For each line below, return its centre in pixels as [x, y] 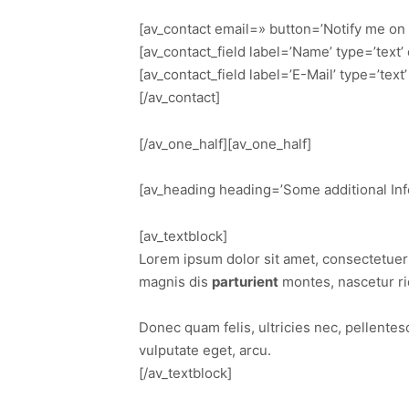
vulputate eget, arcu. [205, 351]
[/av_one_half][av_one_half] [225, 143]
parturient [245, 281]
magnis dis [175, 281]
